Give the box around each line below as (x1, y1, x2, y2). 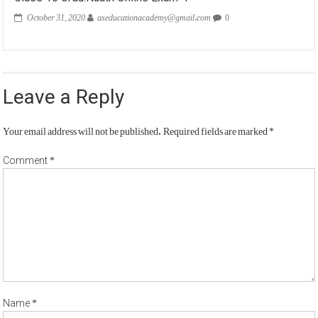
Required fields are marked (163, 116, 270, 141)
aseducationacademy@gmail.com (97, 4, 212, 26)
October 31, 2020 (27, 4, 86, 26)
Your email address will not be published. (3, 116, 162, 141)
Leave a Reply (3, 85, 125, 109)
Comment (3, 155, 50, 167)
